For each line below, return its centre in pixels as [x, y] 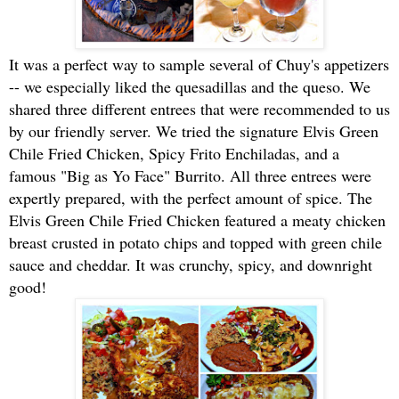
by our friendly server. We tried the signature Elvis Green [194, 130]
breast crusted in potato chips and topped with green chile [195, 242]
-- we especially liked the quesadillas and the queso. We [190, 86]
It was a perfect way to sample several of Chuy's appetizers [199, 64]
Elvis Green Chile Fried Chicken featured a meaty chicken [197, 220]
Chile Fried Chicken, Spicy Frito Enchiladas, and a [174, 153]
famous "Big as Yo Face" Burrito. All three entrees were [190, 175]
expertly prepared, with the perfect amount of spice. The [191, 197]
